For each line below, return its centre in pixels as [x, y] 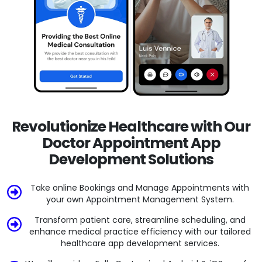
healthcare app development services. [140, 244]
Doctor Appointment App [131, 143]
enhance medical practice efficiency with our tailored [140, 232]
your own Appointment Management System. [140, 200]
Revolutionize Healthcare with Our [131, 127]
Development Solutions [131, 160]
